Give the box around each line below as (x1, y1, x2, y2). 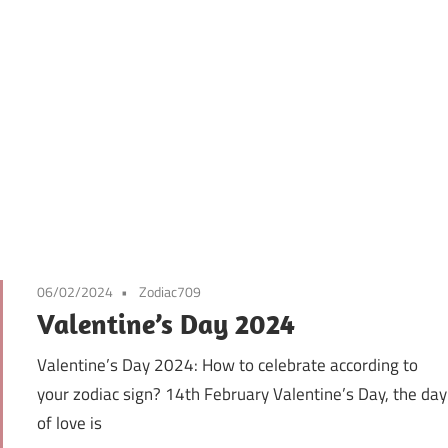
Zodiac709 (139, 280, 202, 302)
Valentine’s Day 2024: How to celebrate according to (37, 352, 419, 379)
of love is (37, 410, 103, 437)
